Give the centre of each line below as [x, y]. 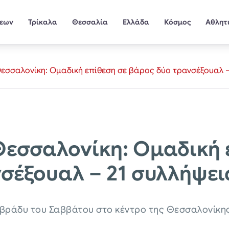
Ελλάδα [136, 22]
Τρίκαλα [43, 22]
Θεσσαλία [90, 22]
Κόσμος [177, 22]
